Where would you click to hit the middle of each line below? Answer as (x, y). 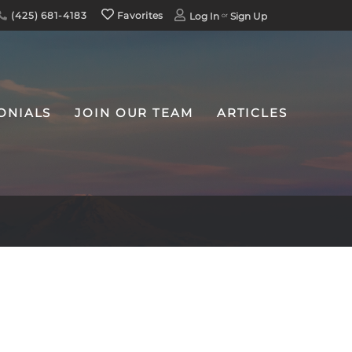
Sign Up (249, 16)
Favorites (139, 15)
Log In (205, 16)
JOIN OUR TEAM (134, 113)
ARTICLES (252, 113)
